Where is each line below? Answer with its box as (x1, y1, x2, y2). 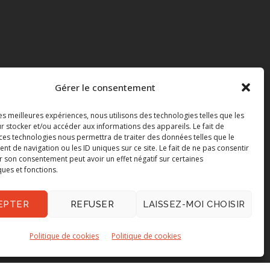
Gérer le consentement (55, 81, 156, 94)
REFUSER (70, 198, 115, 210)
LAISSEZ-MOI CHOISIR (143, 198, 245, 210)
